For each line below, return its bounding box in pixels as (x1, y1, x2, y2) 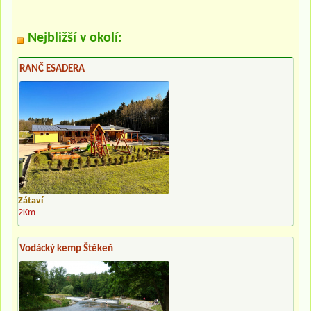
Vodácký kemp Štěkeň (19, 244, 113, 255)
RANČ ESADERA (19, 64, 85, 75)
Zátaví (18, 196, 43, 206)
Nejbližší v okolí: (28, 31, 122, 46)
